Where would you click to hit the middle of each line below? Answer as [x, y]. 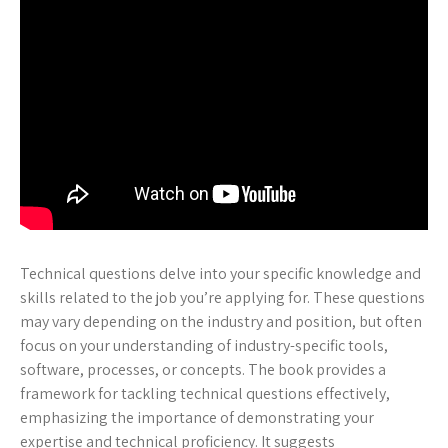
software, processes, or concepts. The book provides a [203, 370]
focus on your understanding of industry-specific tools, [204, 346]
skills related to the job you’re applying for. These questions [222, 298]
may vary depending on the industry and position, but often [221, 322]
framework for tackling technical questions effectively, [205, 394]
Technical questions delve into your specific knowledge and [220, 274]
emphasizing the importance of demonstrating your [197, 418]
